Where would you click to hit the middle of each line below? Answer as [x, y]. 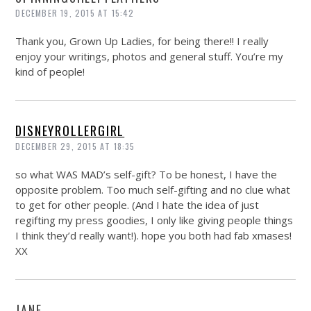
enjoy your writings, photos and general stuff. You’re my [150, 56]
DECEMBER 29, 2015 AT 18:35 [75, 146]
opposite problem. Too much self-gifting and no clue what [153, 189]
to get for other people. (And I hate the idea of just [137, 204]
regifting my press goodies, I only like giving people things [154, 220]
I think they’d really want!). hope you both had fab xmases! [154, 235]
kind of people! [50, 71]
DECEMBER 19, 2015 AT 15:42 [75, 12]
